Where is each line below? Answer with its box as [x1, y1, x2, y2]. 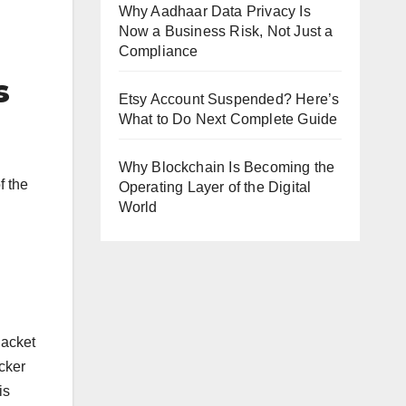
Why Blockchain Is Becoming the [118, 159, 335, 175]
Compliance [118, 43, 198, 59]
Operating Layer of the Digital [118, 179, 312, 195]
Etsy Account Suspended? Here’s [118, 91, 340, 107]
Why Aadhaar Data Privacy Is [118, 3, 311, 19]
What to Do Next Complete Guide [118, 111, 338, 127]
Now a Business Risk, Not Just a [118, 23, 333, 39]
